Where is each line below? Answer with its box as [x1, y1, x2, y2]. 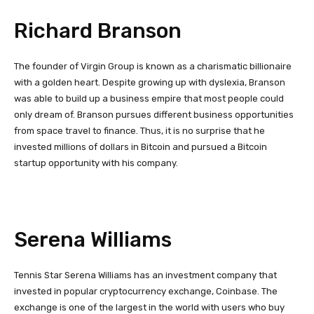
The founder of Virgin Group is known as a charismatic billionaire [14, 60, 292, 71]
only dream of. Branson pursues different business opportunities [14, 109, 294, 120]
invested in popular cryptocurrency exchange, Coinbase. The [14, 285, 278, 296]
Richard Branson [14, 18, 182, 43]
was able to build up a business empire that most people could [14, 93, 284, 104]
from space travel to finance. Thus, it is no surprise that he [14, 125, 265, 136]
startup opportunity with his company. [14, 157, 180, 168]
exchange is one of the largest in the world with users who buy [14, 301, 285, 313]
